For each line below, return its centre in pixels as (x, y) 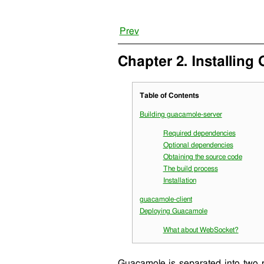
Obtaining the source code (202, 156)
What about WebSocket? (201, 230)
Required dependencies (199, 133)
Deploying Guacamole (173, 211)
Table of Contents (169, 95)
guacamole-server (194, 114)
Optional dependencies (198, 145)
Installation (179, 180)
